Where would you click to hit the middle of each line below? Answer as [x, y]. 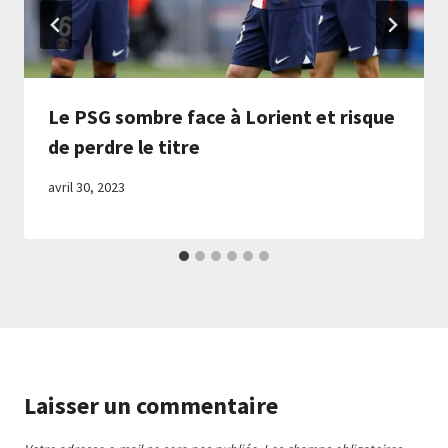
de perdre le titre [124, 146]
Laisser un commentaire [151, 405]
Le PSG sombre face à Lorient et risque [221, 116]
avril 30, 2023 [86, 186]
